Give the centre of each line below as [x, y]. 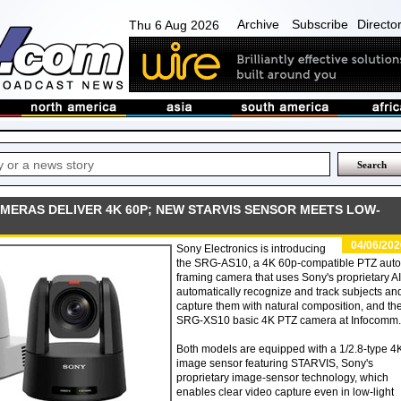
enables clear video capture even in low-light [285, 392]
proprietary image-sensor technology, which [282, 378]
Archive [258, 24]
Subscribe [320, 24]
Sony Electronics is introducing [251, 249]
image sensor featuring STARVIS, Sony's [275, 363]
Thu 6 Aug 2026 [174, 25]
